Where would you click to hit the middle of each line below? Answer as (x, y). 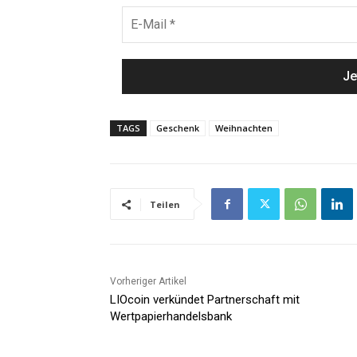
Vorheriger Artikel (148, 282)
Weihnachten (244, 128)
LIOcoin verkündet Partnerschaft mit (205, 300)
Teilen (165, 205)
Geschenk (178, 128)
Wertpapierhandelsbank (171, 317)
